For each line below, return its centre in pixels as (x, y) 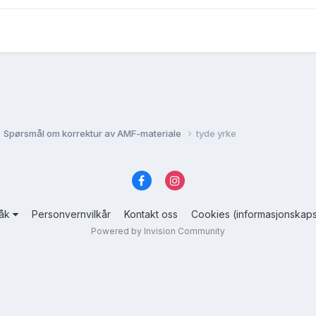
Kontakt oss (151, 214)
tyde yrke (216, 133)
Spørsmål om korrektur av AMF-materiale (93, 133)
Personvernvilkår (71, 214)
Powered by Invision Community (158, 231)
